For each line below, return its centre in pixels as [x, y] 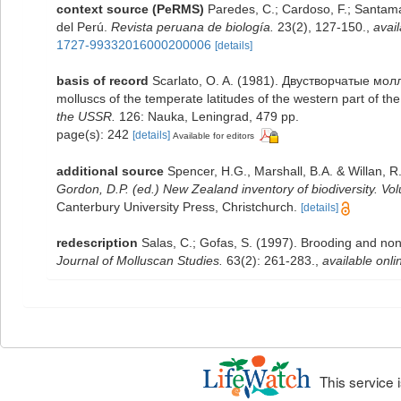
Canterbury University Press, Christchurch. [177, 206]
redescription [97, 242]
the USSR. [86, 116]
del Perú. [84, 27]
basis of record [102, 81]
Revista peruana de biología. [192, 27]
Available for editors [213, 136]
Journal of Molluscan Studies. [140, 260]
